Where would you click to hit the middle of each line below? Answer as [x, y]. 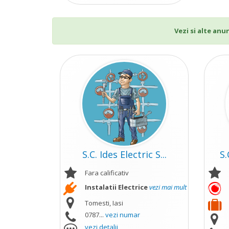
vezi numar [122, 215]
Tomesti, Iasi [104, 203]
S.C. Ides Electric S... [124, 154]
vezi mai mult [168, 187]
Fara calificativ [107, 173]
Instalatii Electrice [116, 187]
